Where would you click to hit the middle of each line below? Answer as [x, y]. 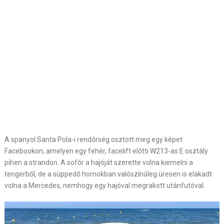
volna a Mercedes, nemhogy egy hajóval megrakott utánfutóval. [104, 185]
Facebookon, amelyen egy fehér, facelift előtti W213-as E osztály [106, 151]
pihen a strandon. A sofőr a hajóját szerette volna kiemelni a [98, 162]
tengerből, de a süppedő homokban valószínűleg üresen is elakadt [108, 174]
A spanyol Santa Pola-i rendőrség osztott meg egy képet [93, 139]
